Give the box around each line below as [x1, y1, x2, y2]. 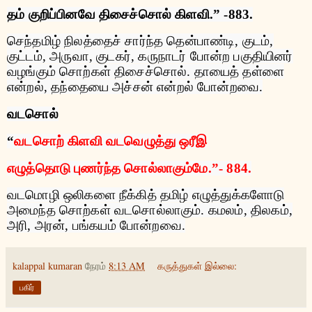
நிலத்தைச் [64, 33, 122, 49]
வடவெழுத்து [106, 133, 176, 148]
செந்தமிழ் [7, 33, 61, 49]
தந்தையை [51, 79, 109, 95]
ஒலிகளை [63, 187, 116, 202]
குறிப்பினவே [28, 7, 95, 22]
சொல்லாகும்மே [124, 160, 208, 175]
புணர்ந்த [74, 160, 121, 175]
